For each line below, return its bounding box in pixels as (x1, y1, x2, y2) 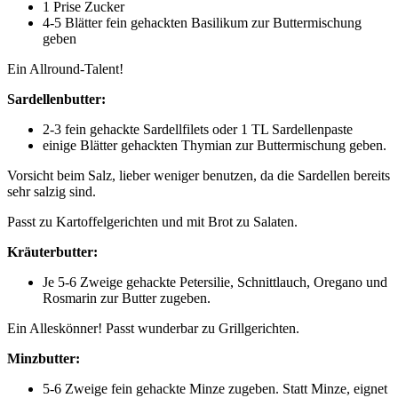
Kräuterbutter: (7, 243, 98, 259)
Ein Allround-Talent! (7, 60, 123, 76)
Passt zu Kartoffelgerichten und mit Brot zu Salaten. (7, 213, 298, 229)
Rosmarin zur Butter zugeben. (43, 290, 211, 306)
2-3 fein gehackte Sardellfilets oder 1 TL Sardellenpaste (43, 121, 353, 137)
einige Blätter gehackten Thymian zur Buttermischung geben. (43, 137, 386, 153)
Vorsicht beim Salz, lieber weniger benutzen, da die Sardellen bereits (7, 167, 390, 183)
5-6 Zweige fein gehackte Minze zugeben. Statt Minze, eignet (43, 380, 387, 396)
